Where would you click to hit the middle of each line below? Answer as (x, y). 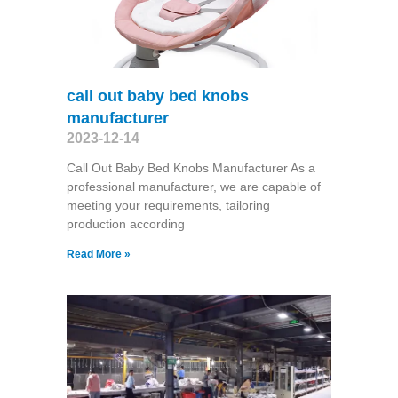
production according (125, 223)
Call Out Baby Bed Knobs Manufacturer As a (191, 167)
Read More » (98, 254)
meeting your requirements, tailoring (168, 205)
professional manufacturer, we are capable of (193, 186)
